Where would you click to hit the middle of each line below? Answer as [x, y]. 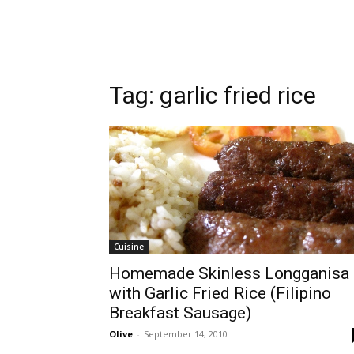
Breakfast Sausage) [180, 313]
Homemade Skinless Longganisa [229, 273]
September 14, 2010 [186, 334]
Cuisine [129, 247]
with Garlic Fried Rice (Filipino [220, 293]
